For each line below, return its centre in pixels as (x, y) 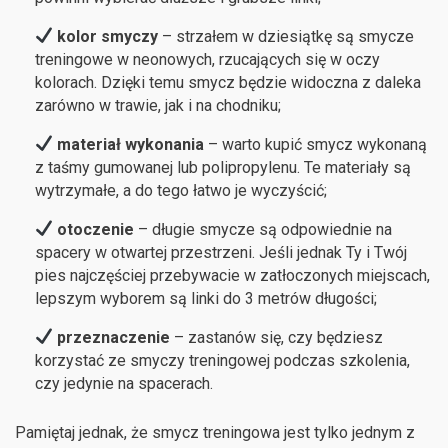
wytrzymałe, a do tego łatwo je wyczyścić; (181, 190)
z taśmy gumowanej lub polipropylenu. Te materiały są (223, 167)
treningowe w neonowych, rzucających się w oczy (207, 59)
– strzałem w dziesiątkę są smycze (288, 36)
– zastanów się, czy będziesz (277, 337)
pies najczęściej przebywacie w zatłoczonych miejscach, (232, 275)
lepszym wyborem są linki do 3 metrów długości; (206, 298)
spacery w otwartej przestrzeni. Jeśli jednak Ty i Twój (221, 252)
